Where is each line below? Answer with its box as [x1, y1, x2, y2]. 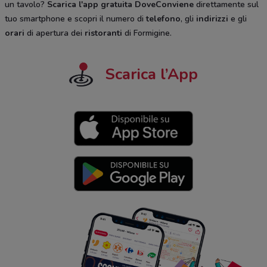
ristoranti [85, 27, 122, 39]
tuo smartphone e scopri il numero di [5, 13, 146, 24]
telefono [146, 13, 181, 24]
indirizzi [196, 13, 231, 24]
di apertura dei [24, 27, 85, 39]
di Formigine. [122, 27, 172, 39]
